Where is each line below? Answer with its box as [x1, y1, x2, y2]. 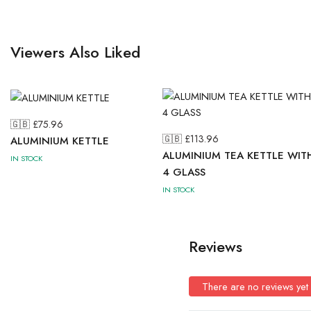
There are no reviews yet [202, 279, 308, 294]
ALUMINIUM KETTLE [10, 133, 109, 149]
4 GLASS [162, 165, 205, 180]
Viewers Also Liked [10, 41, 140, 63]
